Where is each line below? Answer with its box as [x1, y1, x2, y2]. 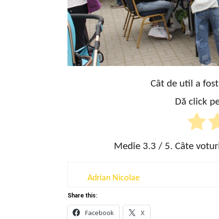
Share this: [67, 192, 97, 199]
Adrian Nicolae [88, 173, 140, 183]
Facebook [85, 208, 114, 217]
